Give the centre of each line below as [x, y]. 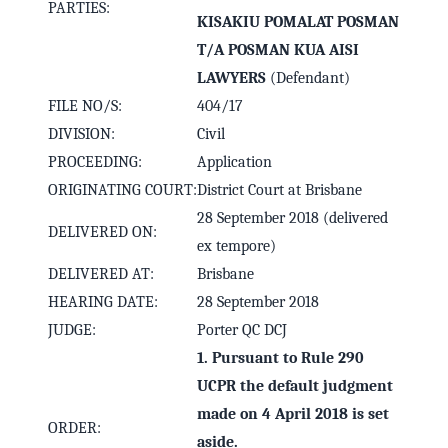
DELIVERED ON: [102, 232]
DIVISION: [81, 134]
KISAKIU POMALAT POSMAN [298, 22]
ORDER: [74, 428]
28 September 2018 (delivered [292, 218]
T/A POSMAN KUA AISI [278, 50]
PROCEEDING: [95, 162]
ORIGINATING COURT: [122, 190]
